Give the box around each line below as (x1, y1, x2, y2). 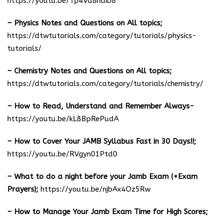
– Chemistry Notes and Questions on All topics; (7, 66, 172, 75)
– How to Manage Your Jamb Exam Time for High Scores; (7, 207, 208, 216)
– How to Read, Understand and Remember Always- (7, 101, 194, 110)
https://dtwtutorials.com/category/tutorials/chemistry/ (7, 79, 203, 88)
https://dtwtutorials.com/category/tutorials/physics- (7, 31, 197, 40)
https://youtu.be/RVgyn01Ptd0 (7, 149, 117, 158)
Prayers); (7, 184, 41, 194)
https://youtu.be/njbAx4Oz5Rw (41, 184, 151, 194)
